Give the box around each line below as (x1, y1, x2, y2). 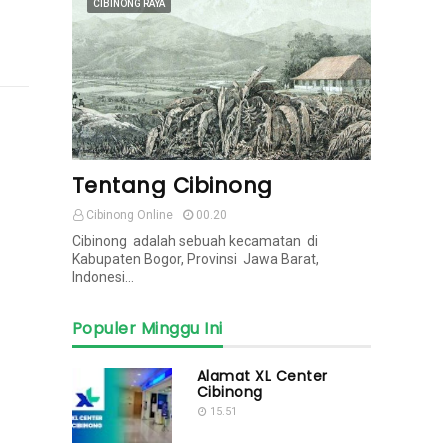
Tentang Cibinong (71, 171, 273, 200)
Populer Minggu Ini (71, 317, 223, 340)
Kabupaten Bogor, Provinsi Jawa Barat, (71, 251, 319, 267)
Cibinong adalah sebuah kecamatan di (71, 233, 318, 249)
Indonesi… (71, 269, 134, 285)
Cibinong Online (85, 208, 173, 222)
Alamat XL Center (196, 366, 328, 386)
